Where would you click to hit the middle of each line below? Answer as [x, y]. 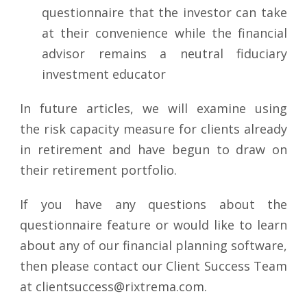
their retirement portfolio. [98, 170]
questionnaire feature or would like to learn [153, 225]
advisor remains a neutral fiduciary [164, 54]
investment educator [104, 74]
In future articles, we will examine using [153, 109]
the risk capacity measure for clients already [153, 129]
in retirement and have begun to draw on [153, 150]
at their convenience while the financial [164, 33]
